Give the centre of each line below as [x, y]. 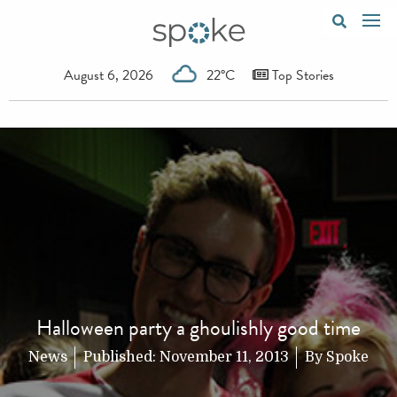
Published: [121, 357]
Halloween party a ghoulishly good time [198, 327]
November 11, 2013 [224, 357]
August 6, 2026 [108, 75]
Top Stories [301, 75]
